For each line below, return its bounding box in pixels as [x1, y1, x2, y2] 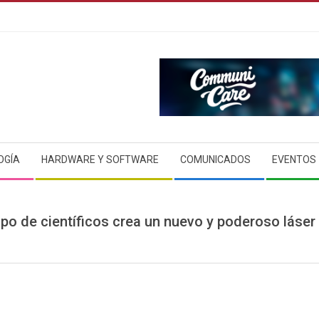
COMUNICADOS [180, 154, 251, 165]
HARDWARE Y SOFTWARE [41, 154, 159, 165]
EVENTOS [272, 154, 316, 165]
